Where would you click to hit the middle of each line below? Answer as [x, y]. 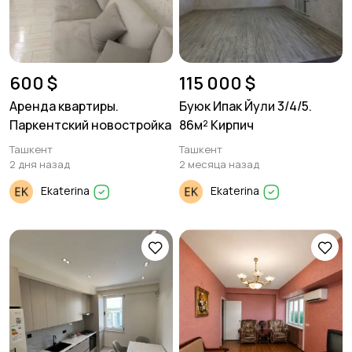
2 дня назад [40, 164]
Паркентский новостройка [90, 125]
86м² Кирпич [216, 125]
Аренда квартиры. [64, 106]
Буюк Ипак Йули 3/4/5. [246, 106]
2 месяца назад [219, 164]
